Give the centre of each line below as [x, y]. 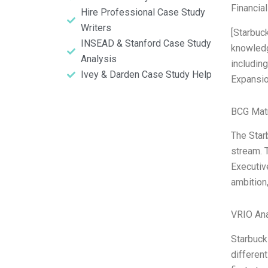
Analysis [98, 59]
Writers [96, 28]
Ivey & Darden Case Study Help [146, 74]
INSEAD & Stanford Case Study [146, 43]
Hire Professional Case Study [143, 12]
